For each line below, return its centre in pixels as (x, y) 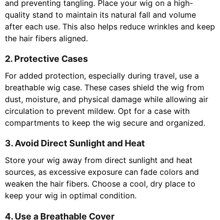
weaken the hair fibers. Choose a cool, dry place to (100, 184)
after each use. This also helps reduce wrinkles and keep (110, 27)
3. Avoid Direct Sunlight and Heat (75, 143)
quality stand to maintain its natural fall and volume (100, 15)
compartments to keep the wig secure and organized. (105, 123)
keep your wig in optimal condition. (71, 196)
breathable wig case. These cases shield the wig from (105, 88)
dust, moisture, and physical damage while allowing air (107, 99)
